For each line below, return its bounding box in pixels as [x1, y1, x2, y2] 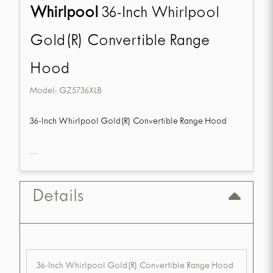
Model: [30, 87, 59, 97]
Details [32, 188, 83, 208]
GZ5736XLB [59, 87, 102, 97]
